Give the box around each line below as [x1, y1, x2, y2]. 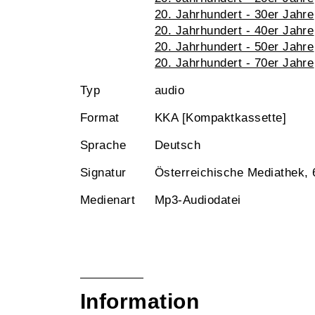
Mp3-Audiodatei [155, 193, 241, 207]
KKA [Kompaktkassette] [155, 111, 287, 124]
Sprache [80, 139, 127, 152]
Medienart [80, 193, 136, 207]
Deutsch [155, 139, 201, 152]
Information [80, 290, 200, 313]
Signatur [80, 166, 127, 179]
